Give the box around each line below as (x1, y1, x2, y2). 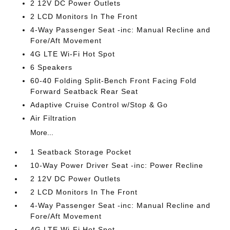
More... (30, 128, 54, 137)
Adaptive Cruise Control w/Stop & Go (30, 101, 168, 109)
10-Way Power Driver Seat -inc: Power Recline (30, 161, 204, 169)
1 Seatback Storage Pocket (30, 148, 132, 156)
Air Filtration (30, 114, 77, 122)
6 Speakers (30, 63, 73, 71)
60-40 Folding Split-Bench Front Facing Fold (30, 76, 197, 85)
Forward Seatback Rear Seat (30, 87, 139, 95)
